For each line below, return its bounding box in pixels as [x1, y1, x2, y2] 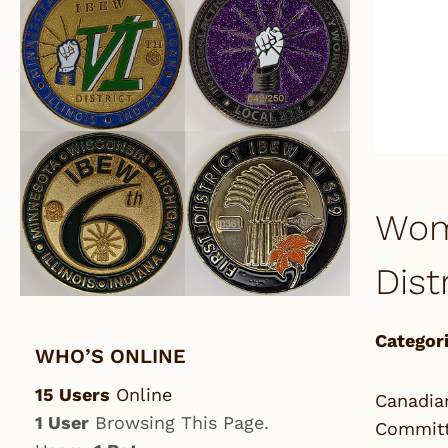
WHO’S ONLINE [35, 343, 186, 368]
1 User [35, 411, 89, 433]
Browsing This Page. [89, 411, 269, 433]
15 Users [35, 383, 110, 405]
